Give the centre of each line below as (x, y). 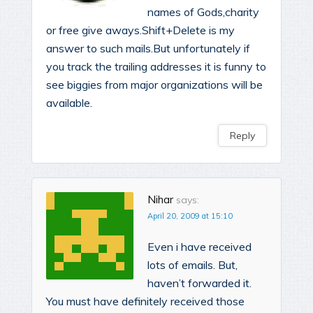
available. (69, 103)
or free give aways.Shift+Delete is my (140, 30)
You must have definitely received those (145, 301)
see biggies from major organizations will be (154, 85)
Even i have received (199, 247)
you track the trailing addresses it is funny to (156, 67)
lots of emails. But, (192, 265)
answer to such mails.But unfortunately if (148, 49)
